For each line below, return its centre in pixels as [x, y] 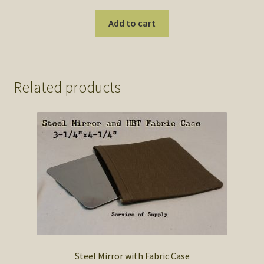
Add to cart [132, 23]
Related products [67, 88]
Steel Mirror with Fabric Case [132, 256]
